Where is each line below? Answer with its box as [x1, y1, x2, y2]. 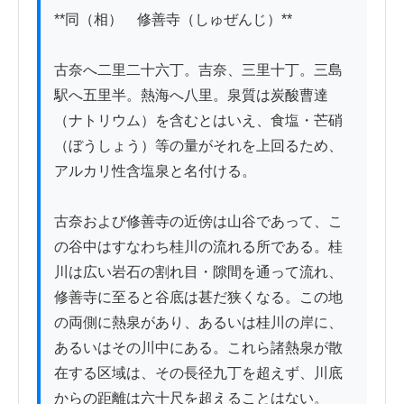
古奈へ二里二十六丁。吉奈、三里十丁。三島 [54, 62, 343, 78]
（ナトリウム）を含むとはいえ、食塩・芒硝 [54, 113, 343, 129]
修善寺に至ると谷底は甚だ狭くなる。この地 [54, 289, 343, 306]
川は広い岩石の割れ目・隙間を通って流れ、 [54, 264, 343, 280]
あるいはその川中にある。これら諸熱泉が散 [54, 340, 343, 356]
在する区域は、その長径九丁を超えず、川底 [54, 365, 343, 381]
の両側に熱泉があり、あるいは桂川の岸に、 [54, 315, 343, 331]
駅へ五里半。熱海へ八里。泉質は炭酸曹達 [54, 87, 328, 104]
